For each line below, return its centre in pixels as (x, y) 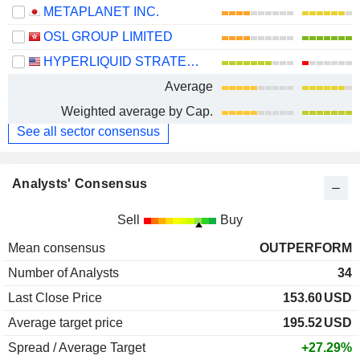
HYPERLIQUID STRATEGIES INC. (193, 61)
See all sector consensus (88, 131)
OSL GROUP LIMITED (108, 36)
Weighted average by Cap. (137, 111)
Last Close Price (55, 297)
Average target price (65, 322)
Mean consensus (57, 247)
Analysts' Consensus (80, 183)
